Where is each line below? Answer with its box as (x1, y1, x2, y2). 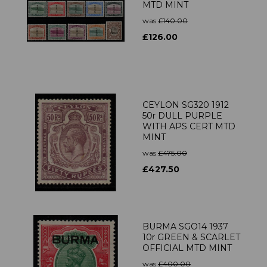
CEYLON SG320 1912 (142, 100, 229, 111)
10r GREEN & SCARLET (142, 232, 240, 243)
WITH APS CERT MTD (142, 121, 235, 132)
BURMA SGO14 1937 (142, 221, 228, 232)
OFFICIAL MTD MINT (142, 243, 232, 254)
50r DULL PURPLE (142, 110, 222, 122)
